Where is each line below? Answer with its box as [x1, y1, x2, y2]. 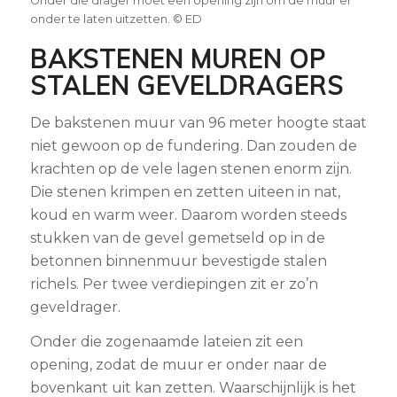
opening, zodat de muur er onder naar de [29, 356, 327, 374]
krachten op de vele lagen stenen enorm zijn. [29, 160, 352, 177]
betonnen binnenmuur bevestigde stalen [29, 252, 327, 269]
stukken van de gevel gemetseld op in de [29, 229, 325, 246]
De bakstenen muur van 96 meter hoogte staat [29, 113, 367, 131]
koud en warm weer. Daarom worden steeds [29, 206, 346, 223]
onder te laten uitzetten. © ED [29, 12, 202, 27]
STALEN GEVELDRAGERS [29, 70, 344, 102]
